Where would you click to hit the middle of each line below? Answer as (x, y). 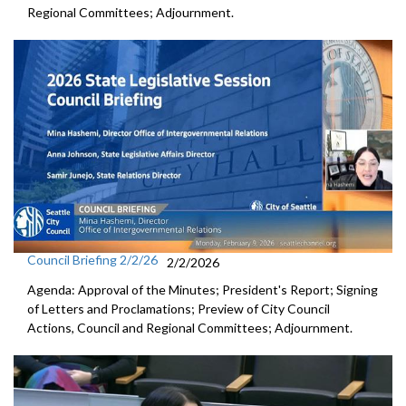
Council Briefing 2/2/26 (92, 260)
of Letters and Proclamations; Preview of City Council (179, 309)
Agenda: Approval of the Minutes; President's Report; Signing (203, 290)
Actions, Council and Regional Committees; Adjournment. (190, 328)
